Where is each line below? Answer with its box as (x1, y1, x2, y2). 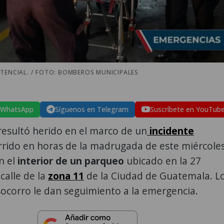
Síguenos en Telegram (55, 104, 128, 114)
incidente (147, 123, 194, 137)
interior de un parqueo (17, 153, 124, 167)
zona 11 (48, 168, 84, 182)
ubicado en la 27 (124, 153, 201, 167)
